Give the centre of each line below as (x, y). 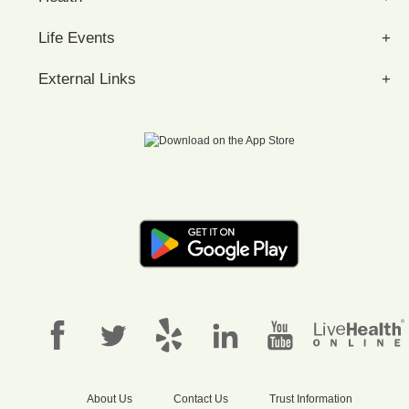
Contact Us (200, 399)
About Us (109, 399)
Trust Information (310, 399)
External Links (87, 79)
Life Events (77, 38)
